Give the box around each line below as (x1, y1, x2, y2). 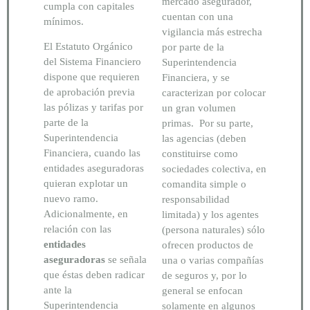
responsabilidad (162, 194, 230, 205)
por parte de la (162, 42, 224, 53)
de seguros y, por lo (162, 270, 247, 281)
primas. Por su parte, (162, 118, 253, 129)
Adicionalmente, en (44, 208, 128, 220)
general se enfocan (162, 285, 243, 296)
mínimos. (44, 15, 89, 27)
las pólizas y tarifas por (44, 102, 143, 113)
